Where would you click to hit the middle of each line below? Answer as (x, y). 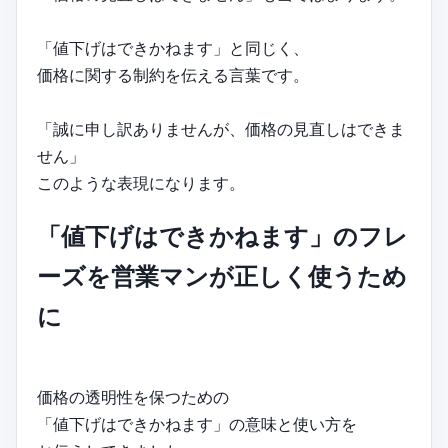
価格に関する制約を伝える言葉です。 (173, 74)
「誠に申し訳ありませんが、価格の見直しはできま (221, 128)
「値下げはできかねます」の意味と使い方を (197, 423)
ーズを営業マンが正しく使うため (222, 276)
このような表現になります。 (141, 182)
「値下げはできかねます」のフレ (222, 236)
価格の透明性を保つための (133, 396)
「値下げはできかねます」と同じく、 (173, 47)
